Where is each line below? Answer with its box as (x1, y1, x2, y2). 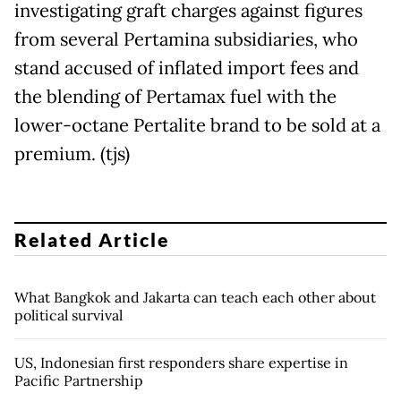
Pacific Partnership (14, 371, 143, 389)
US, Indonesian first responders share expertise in (14, 353, 348, 371)
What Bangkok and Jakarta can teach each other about (14, 287, 376, 306)
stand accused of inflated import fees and (14, 56, 359, 81)
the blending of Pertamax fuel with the (14, 85, 337, 109)
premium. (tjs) (14, 142, 130, 166)
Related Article (14, 227, 170, 251)
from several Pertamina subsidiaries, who (14, 28, 358, 52)
